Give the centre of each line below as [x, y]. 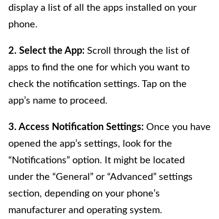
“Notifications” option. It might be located [97, 160]
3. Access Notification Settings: [76, 127]
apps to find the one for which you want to [99, 67]
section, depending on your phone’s [84, 193]
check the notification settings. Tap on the [98, 84]
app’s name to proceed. [58, 100]
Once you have [177, 127]
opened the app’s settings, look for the [90, 143]
